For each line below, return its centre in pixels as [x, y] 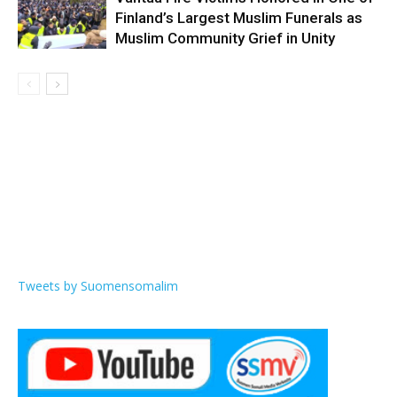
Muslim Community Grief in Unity [225, 39]
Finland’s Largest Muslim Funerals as [239, 18]
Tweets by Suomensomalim [98, 286]
